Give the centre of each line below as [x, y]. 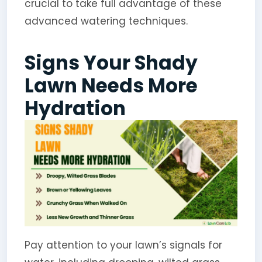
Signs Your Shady [111, 63]
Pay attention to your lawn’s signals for [123, 245]
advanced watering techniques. [106, 21]
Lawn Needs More [111, 85]
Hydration [75, 108]
